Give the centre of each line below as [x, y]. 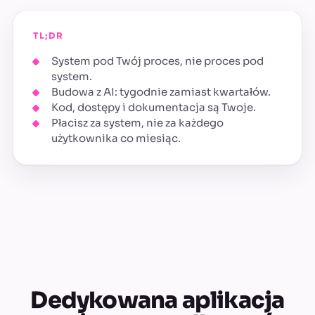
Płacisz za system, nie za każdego [137, 123]
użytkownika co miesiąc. [116, 138]
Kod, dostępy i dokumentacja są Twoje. [154, 107]
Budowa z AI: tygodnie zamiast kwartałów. [161, 92]
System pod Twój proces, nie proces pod [157, 61]
